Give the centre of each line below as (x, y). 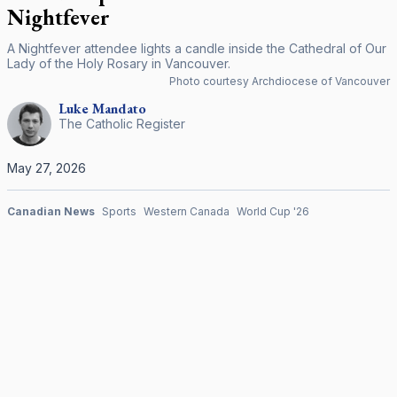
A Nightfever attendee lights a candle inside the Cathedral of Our (197, 48)
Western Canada (187, 211)
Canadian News (51, 211)
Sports (119, 211)
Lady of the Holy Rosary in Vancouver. (119, 63)
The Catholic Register (122, 124)
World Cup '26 (273, 211)
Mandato (119, 109)
